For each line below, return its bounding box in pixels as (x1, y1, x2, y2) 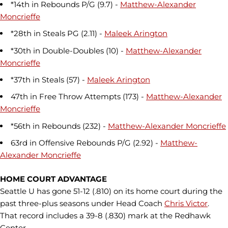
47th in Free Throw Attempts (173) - (11, 92, 146, 102)
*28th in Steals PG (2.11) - (11, 28, 104, 39)
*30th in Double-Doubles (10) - (11, 45, 126, 55)
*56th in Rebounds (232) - (11, 121, 108, 131)
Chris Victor (164, 198, 208, 208)
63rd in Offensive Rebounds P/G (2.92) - (11, 138, 160, 148)
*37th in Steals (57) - (11, 75, 87, 84)
